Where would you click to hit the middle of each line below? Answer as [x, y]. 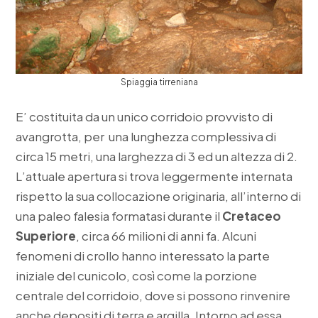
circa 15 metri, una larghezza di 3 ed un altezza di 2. [157, 157]
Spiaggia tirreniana [159, 82]
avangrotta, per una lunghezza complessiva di [146, 137]
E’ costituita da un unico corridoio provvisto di [144, 117]
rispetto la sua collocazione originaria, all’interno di [159, 196]
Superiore [46, 236]
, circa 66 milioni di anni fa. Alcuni [166, 236]
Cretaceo [252, 216]
